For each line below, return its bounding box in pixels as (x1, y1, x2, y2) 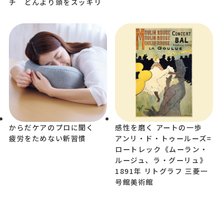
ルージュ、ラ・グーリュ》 (115, 155, 208, 165)
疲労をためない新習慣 (8, 133, 86, 143)
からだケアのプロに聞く (8, 122, 102, 132)
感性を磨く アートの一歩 (115, 122, 210, 132)
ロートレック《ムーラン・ (115, 144, 208, 154)
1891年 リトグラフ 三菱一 (115, 166, 209, 176)
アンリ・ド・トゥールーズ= (115, 133, 212, 143)
